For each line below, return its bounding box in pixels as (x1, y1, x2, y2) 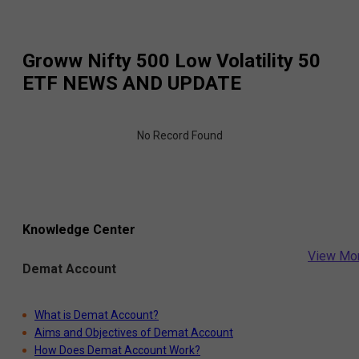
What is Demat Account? (34, 309, 159, 322)
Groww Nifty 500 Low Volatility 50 (22, 49, 321, 72)
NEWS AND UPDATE (58, 71, 241, 95)
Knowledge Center (22, 221, 135, 237)
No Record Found (136, 128, 223, 142)
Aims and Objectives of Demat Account (34, 326, 233, 340)
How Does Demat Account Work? (34, 344, 200, 357)
